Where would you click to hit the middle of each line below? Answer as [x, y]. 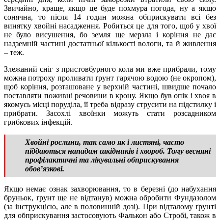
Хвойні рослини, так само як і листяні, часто [105, 142]
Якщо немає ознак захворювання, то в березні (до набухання [110, 189]
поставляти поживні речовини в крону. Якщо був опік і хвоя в [110, 95]
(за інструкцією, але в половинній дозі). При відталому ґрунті [110, 206]
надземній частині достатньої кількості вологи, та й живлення [110, 43]
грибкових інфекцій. [38, 122]
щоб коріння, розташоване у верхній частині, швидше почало [110, 86]
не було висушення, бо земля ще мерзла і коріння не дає [110, 34]
